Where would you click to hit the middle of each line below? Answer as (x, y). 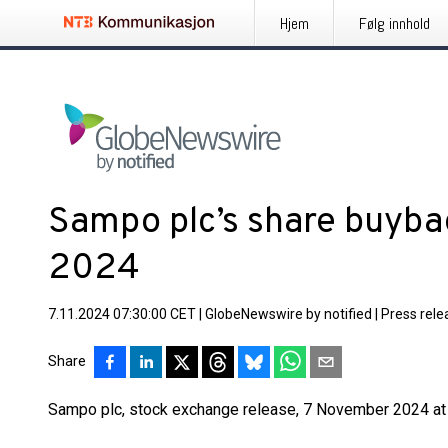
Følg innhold (394, 23)
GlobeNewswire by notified (288, 314)
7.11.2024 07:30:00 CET (122, 314)
